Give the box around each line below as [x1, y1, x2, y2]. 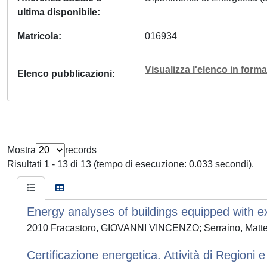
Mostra [7, 145, 36, 155]
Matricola [17, 31, 58, 41]
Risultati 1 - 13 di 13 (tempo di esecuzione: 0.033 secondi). [7, 159, 254, 169]
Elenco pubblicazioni [17, 69, 112, 79]
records [65, 145, 97, 155]
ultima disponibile [17, 7, 97, 17]
